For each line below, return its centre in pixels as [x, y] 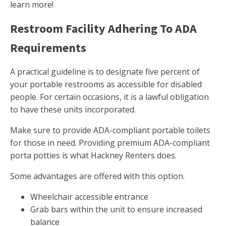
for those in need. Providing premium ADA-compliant [110, 143]
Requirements [48, 48]
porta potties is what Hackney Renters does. [93, 156]
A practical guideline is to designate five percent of [105, 72]
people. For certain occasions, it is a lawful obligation [109, 97]
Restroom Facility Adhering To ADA [103, 29]
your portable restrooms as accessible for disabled [106, 84]
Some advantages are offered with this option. [97, 176]
